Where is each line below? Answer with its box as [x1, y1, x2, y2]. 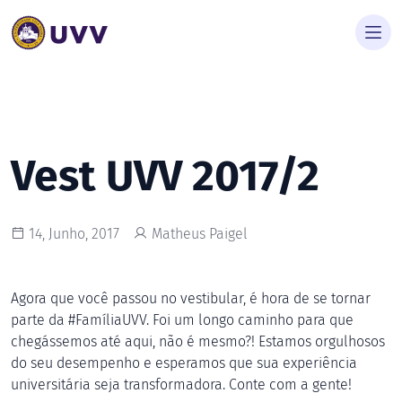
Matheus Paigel [148, 225, 248, 242]
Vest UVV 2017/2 [11, 150, 319, 202]
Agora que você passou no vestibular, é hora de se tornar [11, 290, 371, 307]
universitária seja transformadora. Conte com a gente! [11, 376, 352, 393]
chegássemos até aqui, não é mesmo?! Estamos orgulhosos [11, 333, 385, 350]
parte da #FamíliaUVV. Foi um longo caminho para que [11, 311, 354, 328]
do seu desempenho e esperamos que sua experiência [11, 354, 357, 371]
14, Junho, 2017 [25, 225, 119, 242]
